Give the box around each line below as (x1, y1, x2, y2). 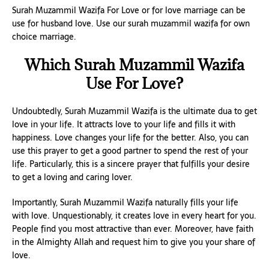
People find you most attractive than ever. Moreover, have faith (12, 222, 253, 236)
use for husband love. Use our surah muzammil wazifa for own (12, 17, 250, 31)
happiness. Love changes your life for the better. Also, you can (12, 131, 249, 145)
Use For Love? (86, 73, 183, 94)
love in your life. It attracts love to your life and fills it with (12, 118, 235, 131)
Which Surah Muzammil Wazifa (25, 55, 244, 75)
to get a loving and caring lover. (12, 171, 133, 184)
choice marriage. (12, 30, 76, 44)
